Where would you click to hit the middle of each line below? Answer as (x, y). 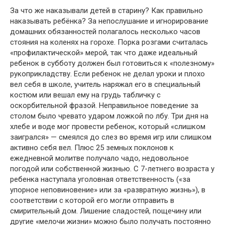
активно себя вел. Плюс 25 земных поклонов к (92, 147)
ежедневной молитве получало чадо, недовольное (99, 158)
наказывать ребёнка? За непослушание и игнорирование (109, 21)
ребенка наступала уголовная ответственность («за (100, 179)
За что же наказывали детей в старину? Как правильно (106, 10)
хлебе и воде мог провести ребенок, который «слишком (108, 126)
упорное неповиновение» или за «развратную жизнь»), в (108, 190)
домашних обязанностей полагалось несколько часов (105, 31)
